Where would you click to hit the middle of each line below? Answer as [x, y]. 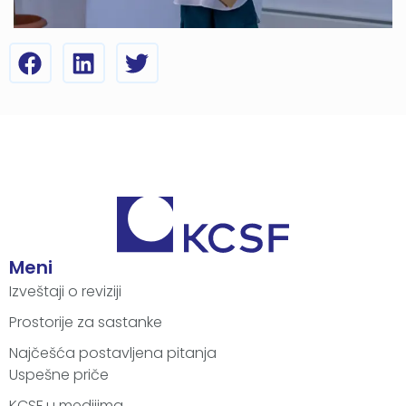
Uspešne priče [59, 375]
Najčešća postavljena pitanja [113, 353]
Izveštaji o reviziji [65, 292]
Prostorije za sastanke [86, 323]
